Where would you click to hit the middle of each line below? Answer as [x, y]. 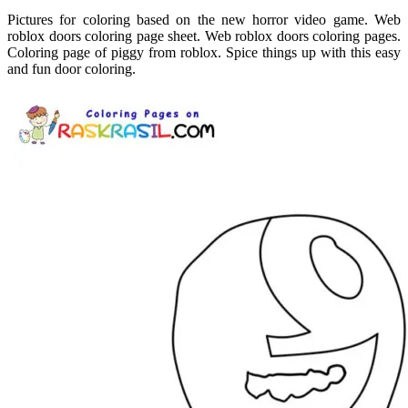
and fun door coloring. [71, 69]
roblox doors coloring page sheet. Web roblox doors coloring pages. [204, 36]
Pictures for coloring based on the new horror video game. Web [204, 20]
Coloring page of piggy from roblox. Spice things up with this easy [204, 53]
